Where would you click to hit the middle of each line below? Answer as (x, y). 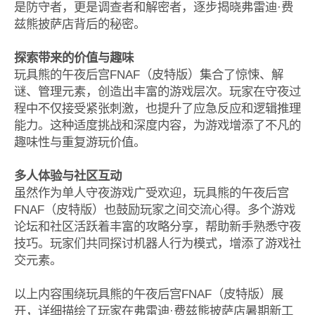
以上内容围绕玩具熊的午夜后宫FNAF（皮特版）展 (148, 294)
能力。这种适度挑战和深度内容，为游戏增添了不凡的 (157, 125)
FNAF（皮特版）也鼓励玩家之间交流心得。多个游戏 (154, 209)
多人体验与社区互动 (67, 175)
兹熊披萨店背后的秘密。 (79, 24)
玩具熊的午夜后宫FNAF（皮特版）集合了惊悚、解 (148, 74)
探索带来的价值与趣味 (73, 57)
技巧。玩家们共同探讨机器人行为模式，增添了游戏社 (157, 243)
